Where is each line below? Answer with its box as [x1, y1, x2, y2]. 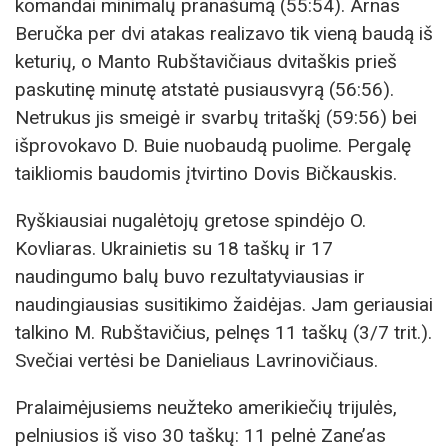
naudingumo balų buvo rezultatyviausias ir [15, 264, 365, 288]
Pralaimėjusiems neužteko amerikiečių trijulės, [15, 396, 397, 420]
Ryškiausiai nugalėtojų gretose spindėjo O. [15, 208, 366, 232]
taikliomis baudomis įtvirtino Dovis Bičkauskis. [15, 161, 397, 185]
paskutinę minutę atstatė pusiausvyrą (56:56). [15, 77, 394, 101]
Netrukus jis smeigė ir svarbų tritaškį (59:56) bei [15, 105, 417, 129]
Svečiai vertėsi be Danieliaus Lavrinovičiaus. [15, 348, 378, 372]
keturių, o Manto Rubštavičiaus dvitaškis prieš [15, 49, 397, 73]
